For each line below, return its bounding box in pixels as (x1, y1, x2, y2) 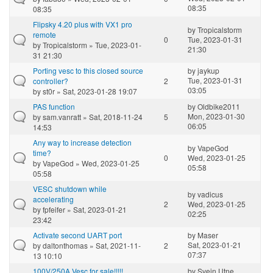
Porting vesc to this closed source (33, 65, 143, 76)
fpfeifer (43, 204, 65, 214)
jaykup (197, 65, 219, 76)
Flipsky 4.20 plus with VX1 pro (33, 18, 132, 29)
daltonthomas (43, 239, 88, 250)
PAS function (33, 101, 75, 112)
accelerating (33, 193, 74, 204)
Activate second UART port (33, 229, 122, 240)
